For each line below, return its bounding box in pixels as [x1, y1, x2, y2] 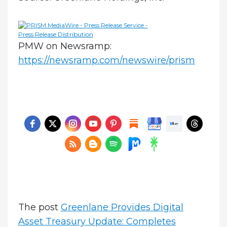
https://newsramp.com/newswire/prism [18, 54, 195, 66]
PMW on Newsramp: [18, 40, 111, 52]
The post [18, 201, 61, 213]
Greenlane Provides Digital [60, 201, 183, 213]
